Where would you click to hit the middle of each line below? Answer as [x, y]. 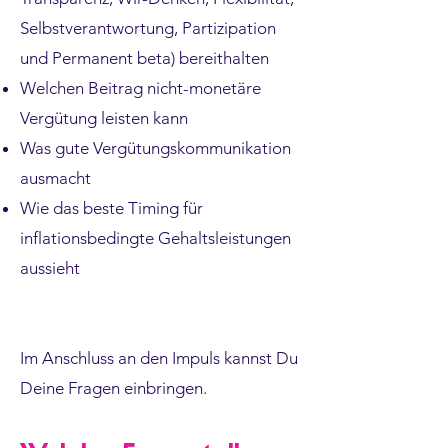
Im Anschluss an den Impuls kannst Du [159, 358]
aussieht [54, 268]
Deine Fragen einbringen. [115, 388]
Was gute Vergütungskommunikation [155, 148]
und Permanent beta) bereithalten [146, 58]
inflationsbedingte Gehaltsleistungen [155, 238]
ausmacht [59, 178]
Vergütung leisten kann [108, 118]
